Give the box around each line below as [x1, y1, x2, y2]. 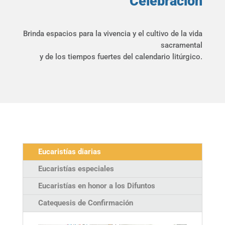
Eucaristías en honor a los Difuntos [38, 181, 155, 190]
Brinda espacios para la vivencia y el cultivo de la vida [23, 29, 203, 38]
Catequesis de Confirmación [38, 198, 133, 207]
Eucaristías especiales [38, 164, 114, 173]
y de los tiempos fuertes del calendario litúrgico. [40, 52, 203, 61]
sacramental [161, 40, 203, 50]
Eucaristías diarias [38, 147, 101, 156]
